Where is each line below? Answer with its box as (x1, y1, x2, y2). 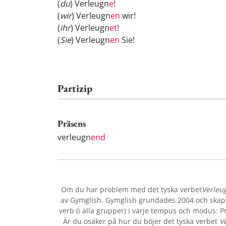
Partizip (58, 82, 92, 95)
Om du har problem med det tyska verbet (61, 184, 202, 194)
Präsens (58, 118, 86, 129)
